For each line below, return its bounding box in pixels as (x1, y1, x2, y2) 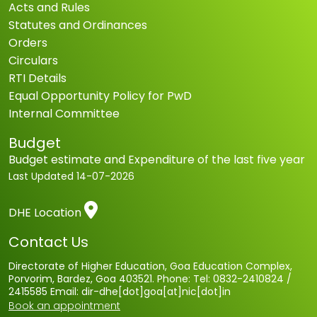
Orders (8, 34, 47, 51)
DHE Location (8, 204, 81, 221)
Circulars (8, 52, 58, 69)
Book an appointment (8, 298, 120, 313)
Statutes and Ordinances (8, 16, 147, 33)
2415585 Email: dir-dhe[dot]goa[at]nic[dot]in (8, 284, 231, 299)
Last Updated (8, 168, 74, 183)
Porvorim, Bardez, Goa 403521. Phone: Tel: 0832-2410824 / (8, 271, 292, 286)
